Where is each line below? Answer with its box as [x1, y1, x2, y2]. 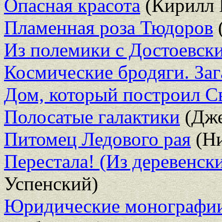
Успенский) [4, 172, 98, 194]
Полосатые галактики [4, 106, 180, 127]
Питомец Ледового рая [4, 128, 191, 150]
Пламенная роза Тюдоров [4, 16, 213, 38]
